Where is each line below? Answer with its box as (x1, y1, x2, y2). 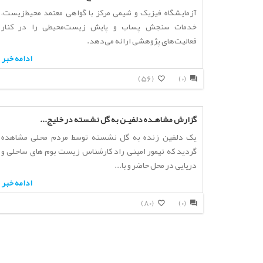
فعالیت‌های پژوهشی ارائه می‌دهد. (86, 32, 197, 49)
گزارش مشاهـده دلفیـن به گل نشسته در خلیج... (39, 111, 197, 127)
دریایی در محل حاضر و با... (114, 157, 197, 173)
